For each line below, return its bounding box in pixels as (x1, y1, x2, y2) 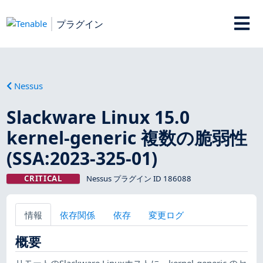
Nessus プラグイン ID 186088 (86, 173, 191, 184)
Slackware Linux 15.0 (6, 104, 190, 129)
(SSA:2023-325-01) (6, 146, 158, 170)
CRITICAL (24, 173, 62, 184)
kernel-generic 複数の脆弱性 (6, 125, 248, 150)
